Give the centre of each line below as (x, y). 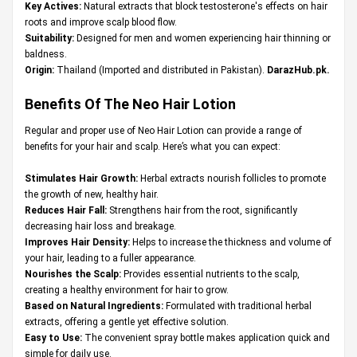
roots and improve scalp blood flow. (101, 22)
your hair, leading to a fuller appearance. (110, 258)
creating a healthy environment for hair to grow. (127, 290)
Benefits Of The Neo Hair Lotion (130, 104)
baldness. (46, 54)
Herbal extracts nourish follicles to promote (232, 178)
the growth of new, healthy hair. (92, 194)
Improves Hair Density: (77, 242)
